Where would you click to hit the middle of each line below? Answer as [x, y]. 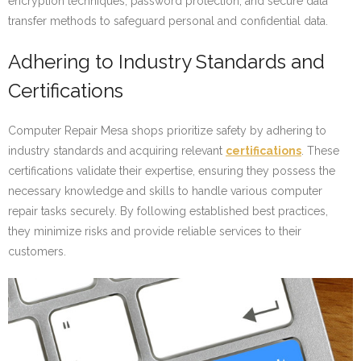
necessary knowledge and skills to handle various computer [165, 191]
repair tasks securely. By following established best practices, [168, 212]
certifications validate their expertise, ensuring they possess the [172, 171]
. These [320, 151]
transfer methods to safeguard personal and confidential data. [168, 21]
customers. [37, 252]
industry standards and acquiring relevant [117, 151]
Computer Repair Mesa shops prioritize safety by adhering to [167, 131]
